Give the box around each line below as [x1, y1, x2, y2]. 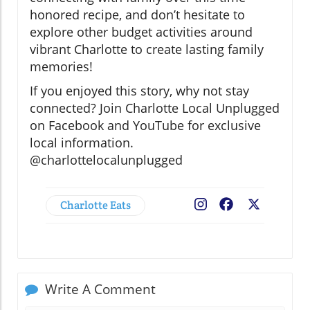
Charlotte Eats [60, 198, 131, 213]
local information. [30, 134, 134, 152]
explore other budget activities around [30, 24, 253, 41]
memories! [30, 58, 93, 75]
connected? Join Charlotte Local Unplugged [30, 100, 280, 117]
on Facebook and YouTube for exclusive [30, 117, 261, 134]
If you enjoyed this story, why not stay [30, 82, 249, 100]
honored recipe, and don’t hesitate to [30, 6, 245, 24]
